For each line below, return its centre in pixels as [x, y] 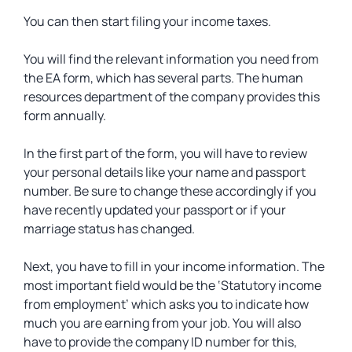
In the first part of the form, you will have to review [165, 153]
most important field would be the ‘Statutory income [172, 285]
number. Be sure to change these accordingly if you [170, 191]
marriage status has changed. [110, 229]
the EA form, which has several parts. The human [163, 78]
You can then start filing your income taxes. [147, 21]
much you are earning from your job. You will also [162, 323]
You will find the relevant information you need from [171, 59]
